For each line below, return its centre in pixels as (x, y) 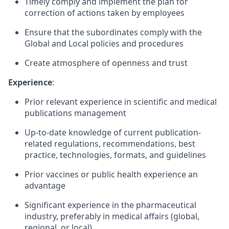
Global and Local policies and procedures (104, 43)
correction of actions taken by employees (105, 13)
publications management (75, 113)
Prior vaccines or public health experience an (111, 174)
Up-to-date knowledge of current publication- (113, 132)
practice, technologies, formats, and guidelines (115, 155)
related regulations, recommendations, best (110, 144)
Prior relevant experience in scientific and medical (121, 102)
